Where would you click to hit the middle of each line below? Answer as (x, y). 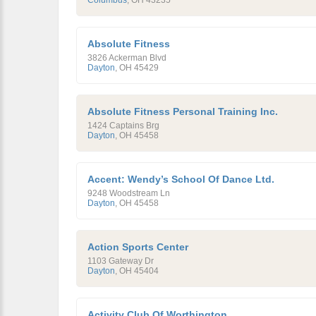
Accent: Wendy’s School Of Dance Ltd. (181, 179)
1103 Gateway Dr (121, 261)
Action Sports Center (138, 247)
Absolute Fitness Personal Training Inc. (183, 111)
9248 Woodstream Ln (129, 193)
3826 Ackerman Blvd (127, 58)
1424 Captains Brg (123, 126)
